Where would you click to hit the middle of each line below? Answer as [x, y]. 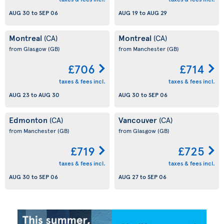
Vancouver [139, 119]
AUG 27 [128, 177]
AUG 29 [157, 13]
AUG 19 [128, 13]
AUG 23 [19, 95]
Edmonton [29, 119]
